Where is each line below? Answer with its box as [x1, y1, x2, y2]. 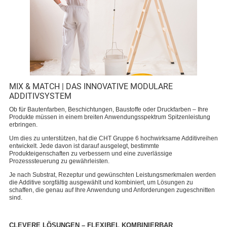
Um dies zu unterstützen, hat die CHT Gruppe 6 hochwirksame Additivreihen [9, 135, 218, 142]
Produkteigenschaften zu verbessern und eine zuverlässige [9, 150, 172, 157]
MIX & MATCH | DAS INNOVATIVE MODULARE [9, 82, 173, 91]
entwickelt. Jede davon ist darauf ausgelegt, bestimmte [9, 142, 159, 149]
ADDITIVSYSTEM [9, 91, 71, 101]
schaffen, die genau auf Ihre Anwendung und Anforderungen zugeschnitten [9, 186, 215, 194]
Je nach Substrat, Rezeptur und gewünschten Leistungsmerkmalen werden [9, 171, 216, 178]
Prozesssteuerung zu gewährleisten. [9, 158, 109, 165]
